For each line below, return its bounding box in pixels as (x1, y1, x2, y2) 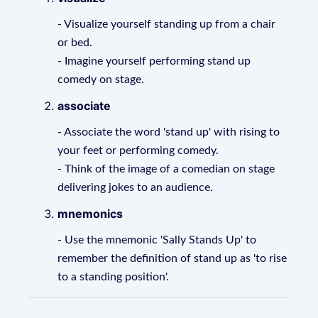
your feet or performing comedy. (57, 145, 219, 156)
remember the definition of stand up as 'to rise (57, 253, 287, 264)
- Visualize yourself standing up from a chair (57, 18, 276, 30)
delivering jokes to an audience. (57, 182, 214, 193)
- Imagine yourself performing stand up (57, 55, 251, 67)
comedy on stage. (57, 74, 145, 85)
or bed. (57, 37, 93, 48)
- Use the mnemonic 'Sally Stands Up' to (57, 234, 257, 246)
